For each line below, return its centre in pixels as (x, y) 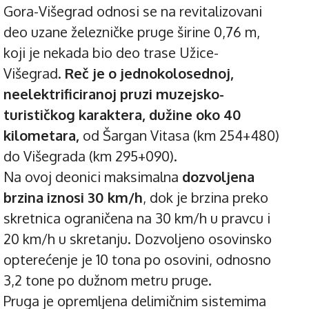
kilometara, (41, 135)
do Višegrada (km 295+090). (90, 156)
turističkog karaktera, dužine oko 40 (122, 114)
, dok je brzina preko (206, 197)
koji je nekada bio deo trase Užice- (111, 52)
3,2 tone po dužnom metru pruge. (108, 280)
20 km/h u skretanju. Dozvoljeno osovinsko (138, 238)
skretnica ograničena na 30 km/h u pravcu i (137, 218)
